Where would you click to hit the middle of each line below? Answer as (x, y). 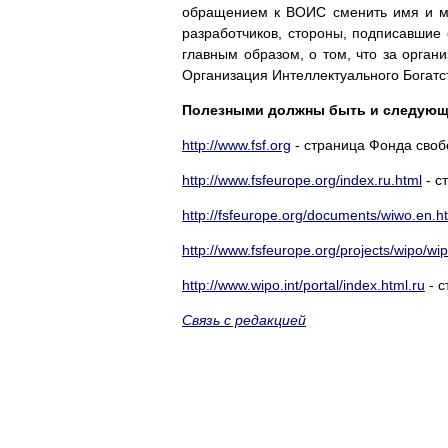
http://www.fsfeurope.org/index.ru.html (302, 179)
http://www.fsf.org (236, 144)
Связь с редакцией (244, 319)
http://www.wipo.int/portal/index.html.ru (303, 284)
